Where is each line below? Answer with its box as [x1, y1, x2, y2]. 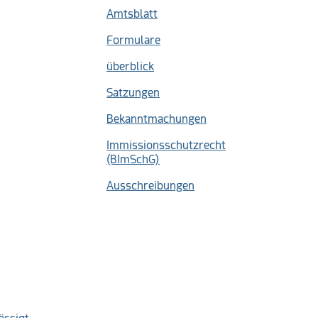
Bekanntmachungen [106, 112, 207, 126]
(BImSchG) [106, 153, 160, 166]
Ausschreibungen [106, 179, 194, 192]
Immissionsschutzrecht [106, 138, 226, 152]
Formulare [106, 33, 160, 47]
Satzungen [106, 86, 160, 99]
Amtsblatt [106, 7, 158, 21]
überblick [106, 60, 154, 73]
